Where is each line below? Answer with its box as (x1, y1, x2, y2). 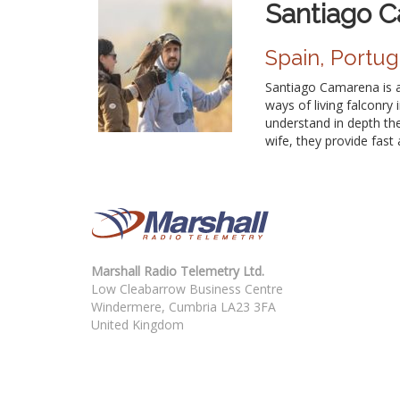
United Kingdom (91, 315, 184, 333)
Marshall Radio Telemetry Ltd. (91, 262, 264, 279)
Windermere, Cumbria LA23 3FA (91, 297, 276, 315)
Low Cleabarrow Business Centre (91, 279, 283, 297)
